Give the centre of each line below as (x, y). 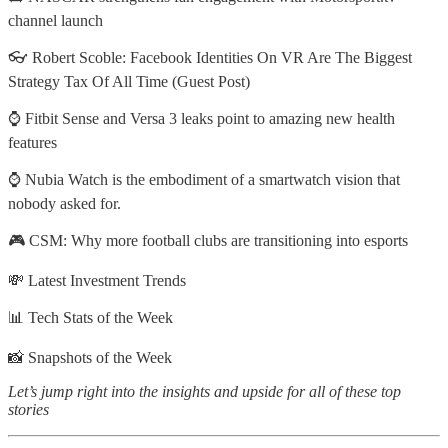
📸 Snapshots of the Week (90, 357)
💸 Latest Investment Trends (97, 280)
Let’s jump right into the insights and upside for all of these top (204, 391)
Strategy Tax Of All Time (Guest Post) (129, 81)
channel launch (55, 20)
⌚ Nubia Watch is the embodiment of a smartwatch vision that (204, 179)
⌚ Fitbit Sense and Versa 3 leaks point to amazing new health (201, 118)
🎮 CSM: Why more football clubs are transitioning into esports (208, 240)
